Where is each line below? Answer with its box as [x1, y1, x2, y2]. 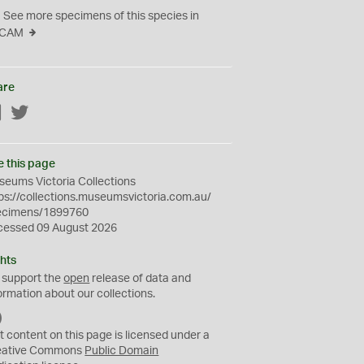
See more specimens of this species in [3, 11, 200, 22]
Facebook [2, 108, 54, 119]
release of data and [89, 273, 192, 284]
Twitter [29, 108, 65, 119]
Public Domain [84, 345, 159, 357]
